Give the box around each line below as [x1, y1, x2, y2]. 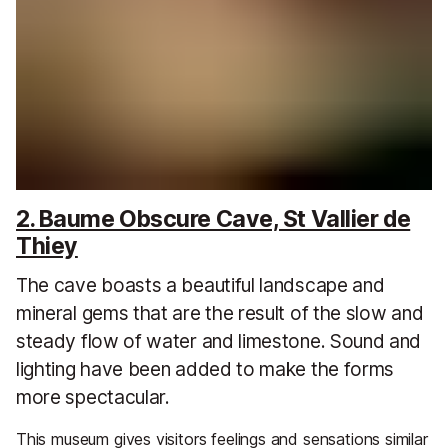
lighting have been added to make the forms [16, 356, 395, 381]
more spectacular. [16, 384, 170, 409]
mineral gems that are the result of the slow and [16, 300, 424, 325]
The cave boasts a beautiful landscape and [16, 272, 385, 297]
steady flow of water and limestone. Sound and [16, 328, 422, 353]
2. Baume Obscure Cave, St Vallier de [16, 205, 411, 234]
